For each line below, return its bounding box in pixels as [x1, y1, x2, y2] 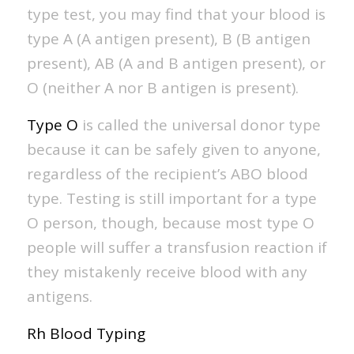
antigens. [26, 286, 92, 307]
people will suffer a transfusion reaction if [26, 237, 327, 258]
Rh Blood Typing [26, 323, 145, 345]
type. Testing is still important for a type [26, 188, 317, 209]
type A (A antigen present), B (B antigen [26, 28, 311, 50]
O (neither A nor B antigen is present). [26, 77, 299, 99]
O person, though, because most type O [26, 213, 314, 234]
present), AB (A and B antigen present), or [26, 53, 326, 74]
